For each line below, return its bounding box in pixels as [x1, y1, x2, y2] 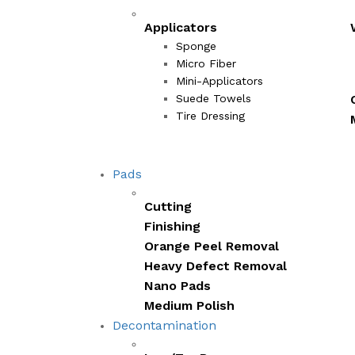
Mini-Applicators [176, 74, 263, 87]
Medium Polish [144, 297, 235, 313]
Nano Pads [144, 277, 211, 293]
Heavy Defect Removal [144, 258, 287, 273]
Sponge [176, 39, 216, 52]
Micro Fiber [176, 56, 236, 70]
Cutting [144, 198, 192, 214]
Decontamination [113, 317, 216, 333]
